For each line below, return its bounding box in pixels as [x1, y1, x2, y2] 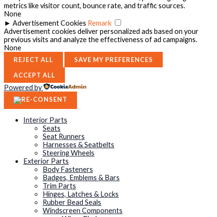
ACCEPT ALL [14, 71, 55, 79]
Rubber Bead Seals [43, 198, 101, 207]
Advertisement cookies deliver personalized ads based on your [4, 27, 199, 35]
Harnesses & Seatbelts [43, 140, 114, 149]
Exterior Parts [23, 157, 69, 166]
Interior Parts [23, 116, 67, 124]
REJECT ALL [14, 55, 53, 63]
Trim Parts [43, 182, 76, 190]
